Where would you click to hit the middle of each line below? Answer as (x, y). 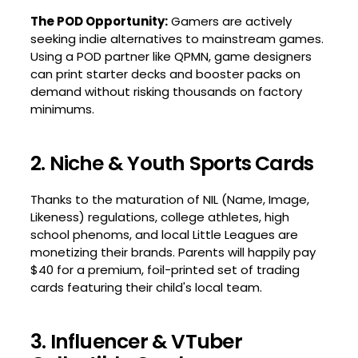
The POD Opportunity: (99, 21)
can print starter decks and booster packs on (165, 74)
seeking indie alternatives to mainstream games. (177, 38)
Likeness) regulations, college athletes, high (159, 217)
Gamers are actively (229, 21)
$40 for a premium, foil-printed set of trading (165, 269)
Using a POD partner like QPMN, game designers (171, 56)
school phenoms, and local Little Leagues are (164, 234)
